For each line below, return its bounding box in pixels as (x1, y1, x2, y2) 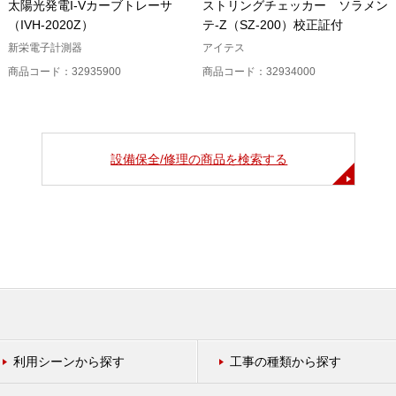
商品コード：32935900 (8, 65, 121, 78)
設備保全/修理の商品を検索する (110, 152, 288, 166)
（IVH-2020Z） (8, 18, 94, 32)
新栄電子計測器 (8, 42, 82, 54)
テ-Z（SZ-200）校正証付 (202, 18, 343, 32)
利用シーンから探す (13, 354, 125, 369)
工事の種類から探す (230, 354, 341, 369)
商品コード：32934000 (202, 65, 316, 78)
